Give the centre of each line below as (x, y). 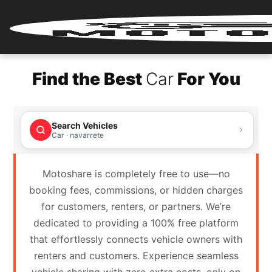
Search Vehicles (85, 125)
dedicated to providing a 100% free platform (136, 223)
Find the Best (89, 79)
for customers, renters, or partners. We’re (136, 206)
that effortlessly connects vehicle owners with (136, 239)
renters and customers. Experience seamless (136, 256)
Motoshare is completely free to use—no (136, 174)
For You (207, 79)
